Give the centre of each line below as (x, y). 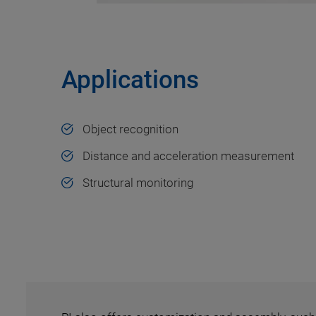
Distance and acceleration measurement (188, 156)
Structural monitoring (138, 183)
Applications (130, 80)
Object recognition (130, 129)
